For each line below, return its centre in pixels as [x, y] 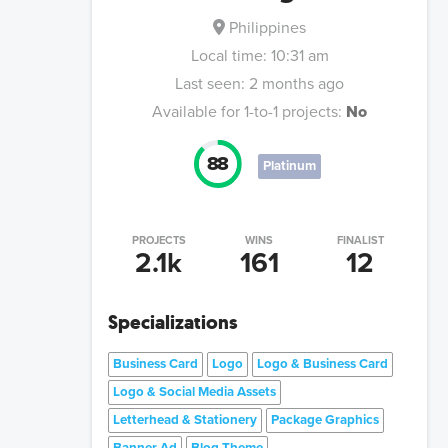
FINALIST [360, 240]
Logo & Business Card [322, 363]
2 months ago [296, 84]
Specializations [172, 321]
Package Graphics [325, 419]
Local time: [230, 56]
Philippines [267, 28]
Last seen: [210, 84]
